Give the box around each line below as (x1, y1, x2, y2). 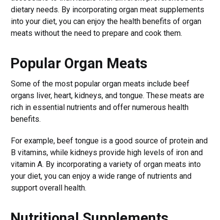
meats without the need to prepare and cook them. (11, 28, 183, 38)
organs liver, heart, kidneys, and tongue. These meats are (11, 90, 205, 100)
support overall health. (11, 183, 87, 192)
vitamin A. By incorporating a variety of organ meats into (11, 159, 201, 169)
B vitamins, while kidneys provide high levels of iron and (11, 147, 203, 157)
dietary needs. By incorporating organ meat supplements (11, 4, 205, 14)
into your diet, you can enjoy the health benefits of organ (11, 16, 202, 26)
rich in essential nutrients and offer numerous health (11, 102, 189, 112)
